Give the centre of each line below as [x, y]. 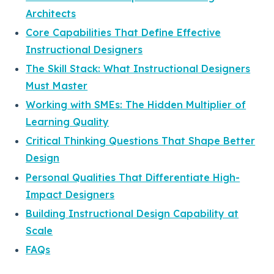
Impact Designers [70, 194]
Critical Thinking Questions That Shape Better [141, 141]
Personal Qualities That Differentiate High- [133, 177]
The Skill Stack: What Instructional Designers [138, 69]
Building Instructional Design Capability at [132, 213]
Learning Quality [68, 122]
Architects [51, 13]
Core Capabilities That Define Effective [124, 32]
